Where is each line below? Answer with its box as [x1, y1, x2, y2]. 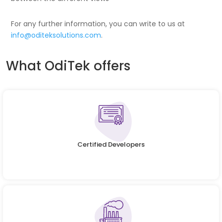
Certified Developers [77, 140, 145, 150]
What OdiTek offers [6, 56, 130, 75]
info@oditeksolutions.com [11, 30, 102, 40]
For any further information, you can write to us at [11, 18, 185, 29]
